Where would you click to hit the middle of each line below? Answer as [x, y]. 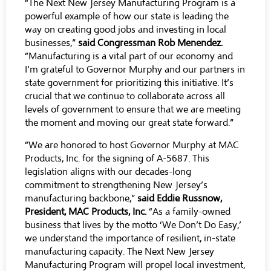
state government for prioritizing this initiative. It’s [129, 83]
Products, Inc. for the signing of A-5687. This [117, 158]
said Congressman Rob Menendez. [150, 43]
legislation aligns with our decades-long [108, 172]
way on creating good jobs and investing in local [126, 30]
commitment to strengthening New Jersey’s [116, 185]
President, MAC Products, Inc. [87, 212]
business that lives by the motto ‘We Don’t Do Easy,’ [133, 225]
